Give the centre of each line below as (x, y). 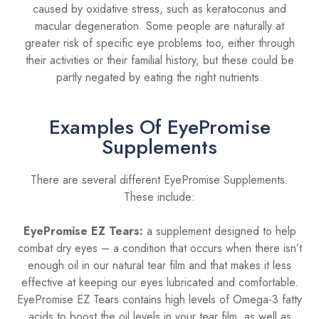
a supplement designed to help (219, 231)
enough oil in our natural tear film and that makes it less (159, 265)
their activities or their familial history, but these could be (159, 60)
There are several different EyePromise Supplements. (159, 179)
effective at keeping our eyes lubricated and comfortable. (159, 282)
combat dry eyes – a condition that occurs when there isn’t (159, 248)
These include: (159, 197)
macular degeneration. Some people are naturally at (159, 26)
